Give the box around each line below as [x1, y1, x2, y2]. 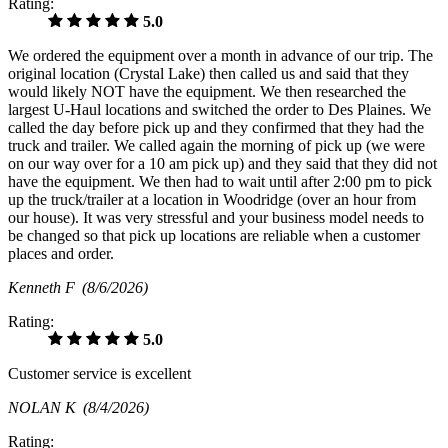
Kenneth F [8, 278, 82, 296]
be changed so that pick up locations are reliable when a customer [8, 226, 420, 244]
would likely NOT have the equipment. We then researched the [8, 82, 406, 100]
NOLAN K [8, 398, 83, 416]
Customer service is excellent [8, 364, 191, 382]
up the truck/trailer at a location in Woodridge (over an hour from [8, 190, 416, 208]
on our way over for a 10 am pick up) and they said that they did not [8, 154, 437, 172]
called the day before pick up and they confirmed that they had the [8, 118, 424, 136]
